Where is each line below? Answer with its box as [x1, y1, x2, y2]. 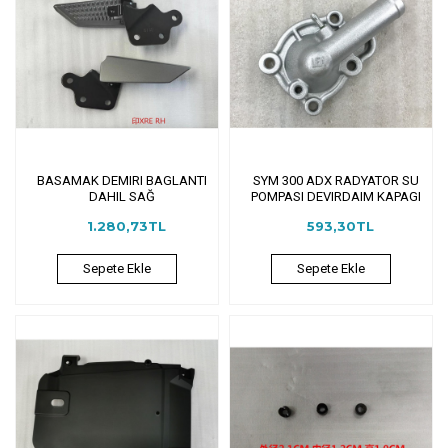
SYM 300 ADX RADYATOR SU [252, 172, 419, 188]
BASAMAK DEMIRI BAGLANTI [36, 172, 207, 188]
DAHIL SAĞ [88, 188, 155, 204]
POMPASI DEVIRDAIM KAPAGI [250, 188, 421, 204]
